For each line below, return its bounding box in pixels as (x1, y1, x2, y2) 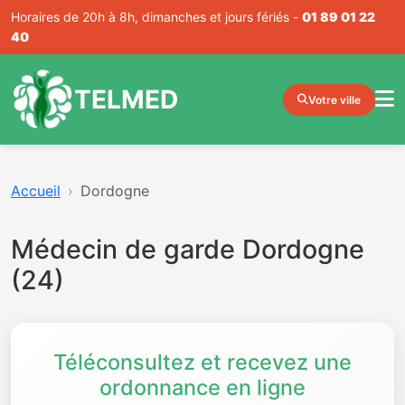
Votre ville (308, 92, 361, 107)
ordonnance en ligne (99, 374, 306, 400)
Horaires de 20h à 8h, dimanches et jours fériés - (11, 9, 302, 24)
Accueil (11, 182, 61, 200)
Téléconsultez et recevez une (53, 349, 352, 375)
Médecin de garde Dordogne (11, 233, 364, 265)
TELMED (74, 83, 178, 115)
